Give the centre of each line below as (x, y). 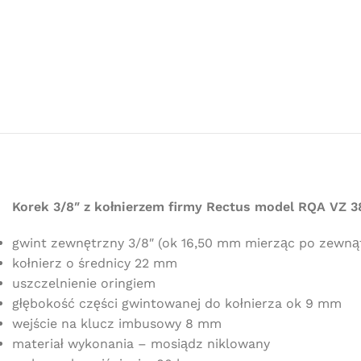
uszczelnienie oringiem (84, 283)
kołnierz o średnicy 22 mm (95, 263)
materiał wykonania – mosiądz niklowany (141, 343)
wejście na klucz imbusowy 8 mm (117, 323)
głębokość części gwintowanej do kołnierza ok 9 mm (177, 303)
